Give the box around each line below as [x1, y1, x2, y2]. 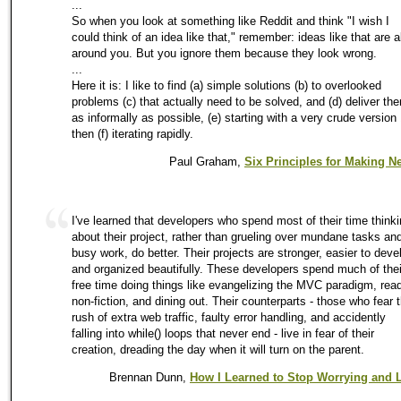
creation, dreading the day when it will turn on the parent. [72, 342, 364, 356]
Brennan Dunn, [109, 371, 190, 385]
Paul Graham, [169, 154, 244, 168]
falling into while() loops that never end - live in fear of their [72, 326, 374, 340]
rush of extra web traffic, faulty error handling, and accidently [72, 310, 386, 324]
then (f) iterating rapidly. [72, 126, 193, 141]
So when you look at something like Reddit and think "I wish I [72, 13, 389, 28]
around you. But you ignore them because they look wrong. [72, 46, 377, 60]
